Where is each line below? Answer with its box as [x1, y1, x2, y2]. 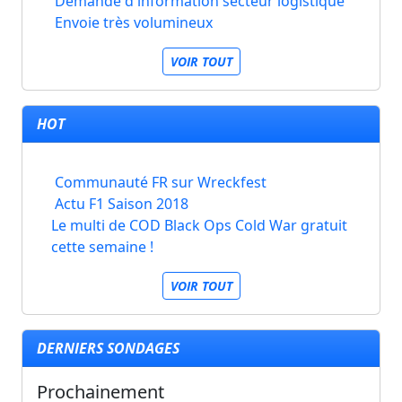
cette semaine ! [50, 236, 153, 257]
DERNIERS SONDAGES [37, 337, 179, 358]
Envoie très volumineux [55, 12, 213, 32]
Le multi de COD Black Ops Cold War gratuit [50, 214, 347, 235]
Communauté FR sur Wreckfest [55, 171, 267, 192]
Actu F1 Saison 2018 [55, 193, 188, 214]
